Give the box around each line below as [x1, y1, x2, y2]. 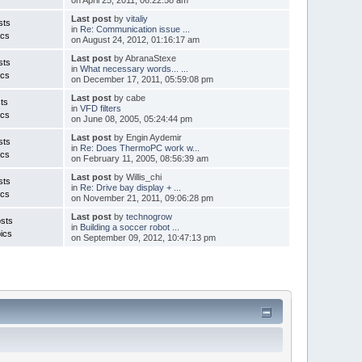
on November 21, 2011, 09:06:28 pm [70, 192, 213, 203]
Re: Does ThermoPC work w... [79, 142, 200, 153]
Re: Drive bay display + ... [79, 182, 181, 192]
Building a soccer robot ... [79, 221, 179, 232]
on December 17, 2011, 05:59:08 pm [70, 74, 213, 84]
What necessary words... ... [79, 63, 188, 74]
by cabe [111, 92, 145, 103]
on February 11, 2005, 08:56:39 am [70, 153, 208, 163]
